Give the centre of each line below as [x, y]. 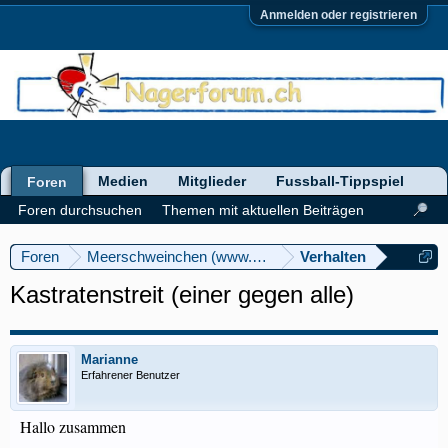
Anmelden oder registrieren [338, 15]
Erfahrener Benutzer [130, 375]
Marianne [109, 359]
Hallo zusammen [73, 426]
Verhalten [333, 256]
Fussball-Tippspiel [340, 181]
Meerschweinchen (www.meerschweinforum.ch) [245, 256]
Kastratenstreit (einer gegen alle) [182, 294]
